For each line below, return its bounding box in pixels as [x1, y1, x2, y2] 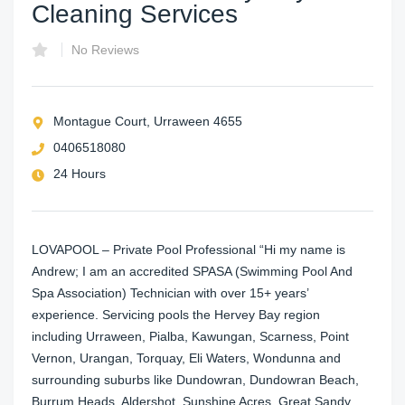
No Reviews [71, 42, 139, 57]
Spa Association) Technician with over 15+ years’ [32, 285, 308, 300]
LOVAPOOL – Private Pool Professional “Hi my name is [32, 241, 345, 257]
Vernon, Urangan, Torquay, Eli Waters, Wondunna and [32, 350, 341, 365]
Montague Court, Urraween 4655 [53, 113, 242, 128]
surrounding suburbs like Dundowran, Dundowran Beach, [32, 372, 359, 387]
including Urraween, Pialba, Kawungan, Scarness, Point [32, 328, 349, 344]
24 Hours [53, 165, 106, 181]
